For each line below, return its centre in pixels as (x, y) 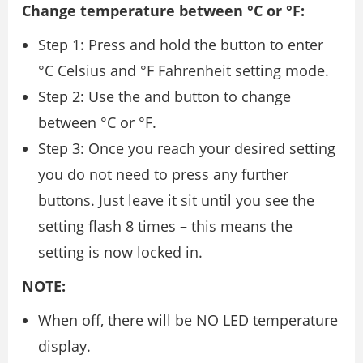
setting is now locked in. (120, 252)
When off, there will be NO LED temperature (188, 320)
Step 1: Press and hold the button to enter (181, 44)
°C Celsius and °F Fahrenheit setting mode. (184, 70)
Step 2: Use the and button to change (164, 96)
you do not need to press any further (163, 174)
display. (64, 346)
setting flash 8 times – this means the (165, 226)
